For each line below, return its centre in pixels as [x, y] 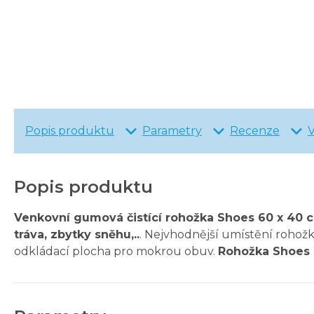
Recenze [255, 131]
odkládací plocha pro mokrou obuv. [116, 252]
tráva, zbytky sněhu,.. [77, 235]
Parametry [172, 131]
